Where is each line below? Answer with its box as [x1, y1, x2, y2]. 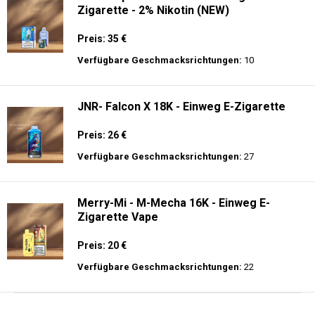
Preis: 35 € [77, 33, 127, 44]
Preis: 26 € [77, 129, 127, 141]
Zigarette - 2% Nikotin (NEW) [77, 4, 229, 17]
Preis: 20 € [77, 240, 127, 251]
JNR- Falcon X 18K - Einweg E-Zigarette [77, 100, 285, 113]
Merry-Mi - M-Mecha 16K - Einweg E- [77, 196, 270, 210]
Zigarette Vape [77, 210, 158, 224]
